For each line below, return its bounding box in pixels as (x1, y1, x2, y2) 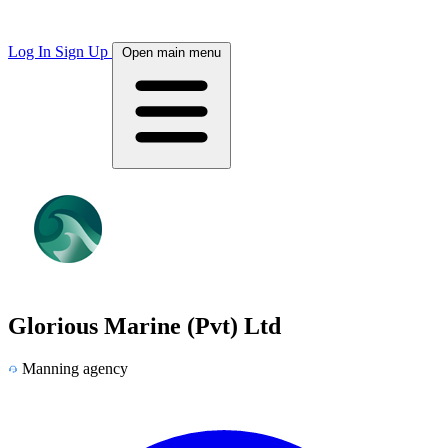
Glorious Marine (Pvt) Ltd (8, 312, 281, 339)
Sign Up (55, 43, 112, 60)
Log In (8, 43, 55, 60)
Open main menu (122, 45, 221, 60)
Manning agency (22, 359, 128, 377)
